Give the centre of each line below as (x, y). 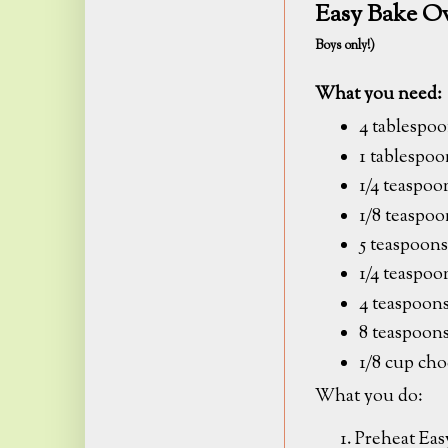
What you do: (369, 397)
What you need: (378, 94)
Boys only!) (346, 45)
